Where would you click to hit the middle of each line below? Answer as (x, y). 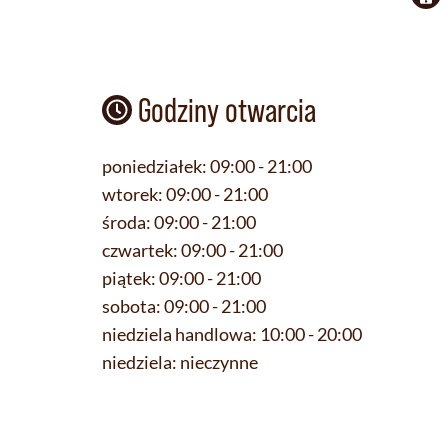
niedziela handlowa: (179, 333)
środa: (126, 221)
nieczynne (219, 361)
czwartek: (140, 249)
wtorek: (132, 193)
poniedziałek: (154, 165)
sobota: (131, 305)
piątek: (129, 277)
